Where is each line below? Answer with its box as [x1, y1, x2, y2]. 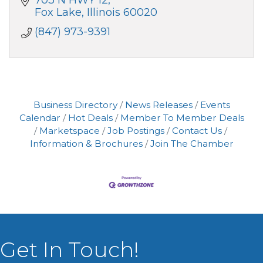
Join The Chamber [150, 138, 234, 150]
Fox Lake [34, 6, 82, 19]
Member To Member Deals [120, 112, 244, 124]
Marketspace [39, 125, 100, 137]
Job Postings [107, 125, 164, 137]
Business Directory [33, 99, 117, 111]
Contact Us [171, 125, 222, 137]
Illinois [86, 6, 120, 19]
